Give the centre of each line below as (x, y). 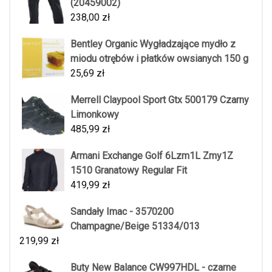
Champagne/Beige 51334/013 (135, 226)
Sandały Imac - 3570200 (122, 211)
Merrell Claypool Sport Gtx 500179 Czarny (160, 100)
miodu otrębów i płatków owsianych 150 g (159, 58)
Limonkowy (95, 114)
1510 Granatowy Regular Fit (129, 170)
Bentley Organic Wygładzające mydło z (153, 44)
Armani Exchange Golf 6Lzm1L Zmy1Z (152, 155)
